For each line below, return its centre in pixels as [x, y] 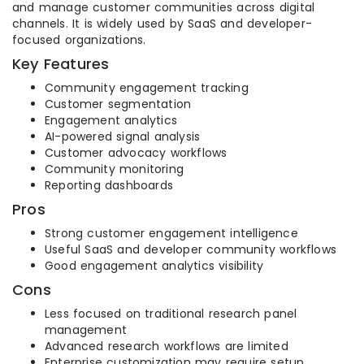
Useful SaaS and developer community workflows [191, 250]
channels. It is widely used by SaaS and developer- [162, 24]
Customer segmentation [118, 104]
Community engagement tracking [147, 88]
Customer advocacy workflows [136, 153]
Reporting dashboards [109, 186]
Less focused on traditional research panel [171, 314]
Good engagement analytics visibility [154, 266]
